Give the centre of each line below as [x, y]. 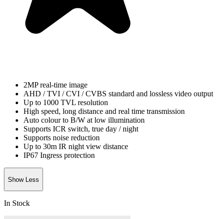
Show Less [23, 179]
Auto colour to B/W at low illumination [84, 120]
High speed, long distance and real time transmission [104, 111]
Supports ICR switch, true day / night [81, 129]
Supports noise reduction [62, 138]
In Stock [17, 203]
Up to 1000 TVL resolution [66, 102]
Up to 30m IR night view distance [76, 146]
